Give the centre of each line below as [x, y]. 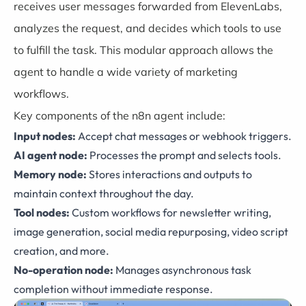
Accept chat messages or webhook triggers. [184, 136]
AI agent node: [51, 155]
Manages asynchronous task [182, 269]
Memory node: [50, 174]
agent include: [188, 115]
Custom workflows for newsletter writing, [170, 212]
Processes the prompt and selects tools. [184, 155]
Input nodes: [45, 136]
